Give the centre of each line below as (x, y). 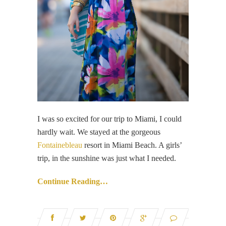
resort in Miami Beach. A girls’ (132, 145)
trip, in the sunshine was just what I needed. (107, 158)
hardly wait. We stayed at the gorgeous (99, 132)
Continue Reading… (73, 182)
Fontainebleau (60, 145)
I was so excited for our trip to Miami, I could (109, 119)
